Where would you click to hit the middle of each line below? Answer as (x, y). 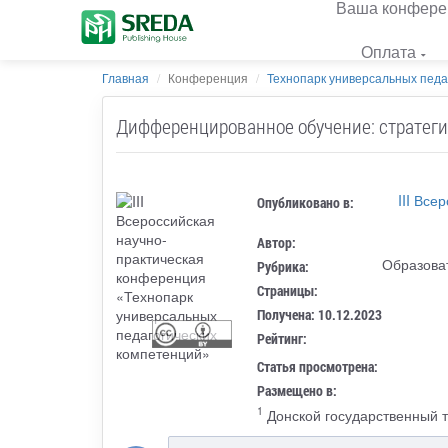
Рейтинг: (282, 338)
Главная (125, 77)
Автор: (277, 242)
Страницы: (288, 290)
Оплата (388, 51)
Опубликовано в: (306, 202)
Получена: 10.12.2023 (320, 314)
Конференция (208, 77)
